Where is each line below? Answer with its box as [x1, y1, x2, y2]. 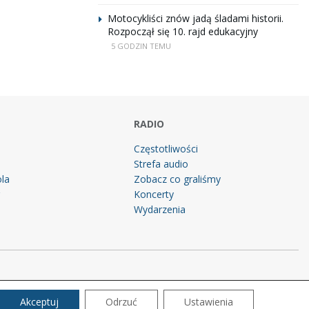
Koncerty [134, 188, 175, 201]
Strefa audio [134, 157, 189, 170]
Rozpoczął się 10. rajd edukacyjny [108, 25, 258, 38]
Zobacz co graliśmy [134, 172, 221, 186]
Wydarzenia [134, 203, 186, 216]
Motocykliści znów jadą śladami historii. [108, 12, 283, 25]
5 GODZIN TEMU [111, 41, 171, 51]
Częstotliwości [134, 142, 199, 155]
